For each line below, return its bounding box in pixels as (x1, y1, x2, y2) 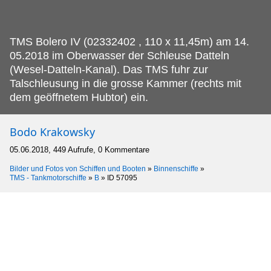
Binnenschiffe (154, 164, 198, 173)
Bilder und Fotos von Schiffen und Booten (10, 164, 146, 173)
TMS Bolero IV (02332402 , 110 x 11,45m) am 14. (10, 35, 249, 48)
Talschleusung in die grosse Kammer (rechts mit (10, 77, 241, 90)
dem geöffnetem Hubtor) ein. (10, 91, 148, 103)
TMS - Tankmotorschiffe (10, 173, 87, 182)
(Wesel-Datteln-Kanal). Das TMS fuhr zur (10, 63, 208, 76)
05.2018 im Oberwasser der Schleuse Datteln (10, 49, 229, 62)
